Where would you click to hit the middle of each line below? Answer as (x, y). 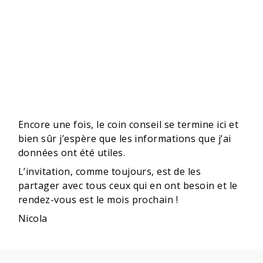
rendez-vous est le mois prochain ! (98, 200)
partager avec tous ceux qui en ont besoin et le (128, 186)
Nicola (33, 219)
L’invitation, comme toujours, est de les (110, 172)
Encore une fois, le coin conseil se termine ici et (129, 125)
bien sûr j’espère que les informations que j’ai (125, 139)
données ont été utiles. (72, 153)
